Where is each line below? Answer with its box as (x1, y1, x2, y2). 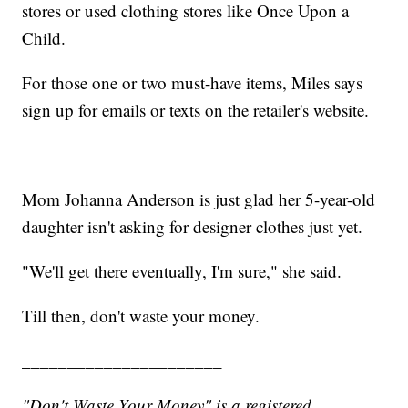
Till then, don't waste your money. (22, 303, 260, 327)
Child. (22, 25, 66, 49)
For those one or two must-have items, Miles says (22, 70, 363, 94)
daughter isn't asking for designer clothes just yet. (22, 214, 363, 238)
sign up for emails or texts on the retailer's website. (22, 97, 370, 121)
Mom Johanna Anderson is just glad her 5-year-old (22, 187, 376, 210)
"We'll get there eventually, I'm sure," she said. (22, 259, 342, 282)
